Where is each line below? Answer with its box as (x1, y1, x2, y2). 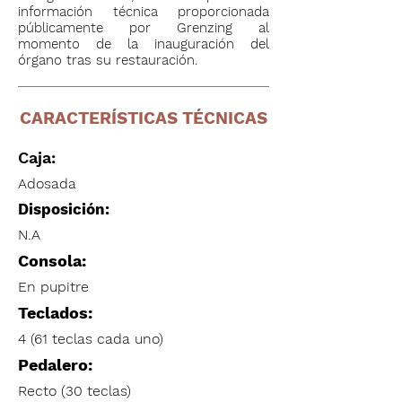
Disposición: (18, 200, 109, 218)
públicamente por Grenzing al (18, 20, 269, 36)
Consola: (18, 251, 86, 270)
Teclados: (18, 303, 92, 322)
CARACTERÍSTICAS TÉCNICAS (20, 108, 267, 128)
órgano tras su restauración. (18, 52, 197, 68)
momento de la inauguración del (18, 36, 269, 52)
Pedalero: (18, 355, 92, 374)
